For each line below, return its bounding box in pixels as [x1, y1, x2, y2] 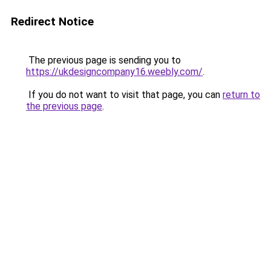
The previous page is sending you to [26, 54, 181, 66]
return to [223, 89, 260, 100]
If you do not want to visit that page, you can [26, 89, 223, 100]
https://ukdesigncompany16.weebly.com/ [26, 66, 203, 77]
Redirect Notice [11, 15, 94, 28]
